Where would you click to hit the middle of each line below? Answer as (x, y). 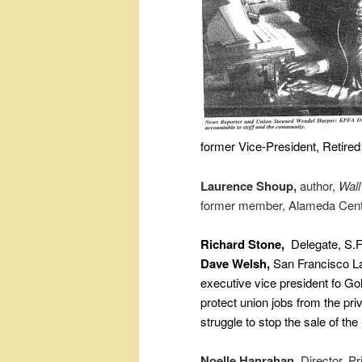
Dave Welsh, (237, 264)
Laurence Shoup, (248, 185)
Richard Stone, (244, 244)
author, (318, 185)
